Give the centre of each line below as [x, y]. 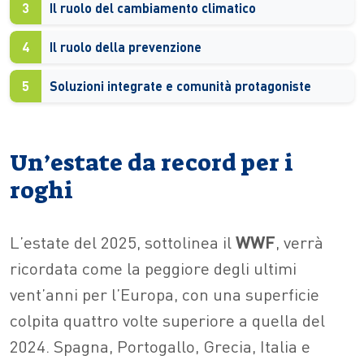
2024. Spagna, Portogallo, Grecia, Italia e [160, 345]
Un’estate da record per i [152, 162]
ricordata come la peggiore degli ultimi [153, 267]
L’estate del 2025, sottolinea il [123, 241]
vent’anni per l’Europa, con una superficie [165, 293]
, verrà [299, 241]
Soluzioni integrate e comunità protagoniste [180, 85]
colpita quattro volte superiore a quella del [167, 319]
